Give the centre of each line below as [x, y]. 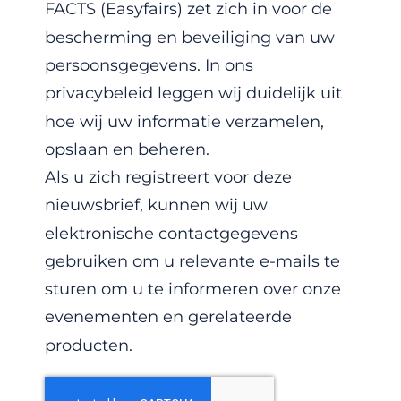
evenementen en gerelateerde [168, 317]
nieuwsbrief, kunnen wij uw [156, 205]
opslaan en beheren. [127, 150]
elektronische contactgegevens [171, 233]
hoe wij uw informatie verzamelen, [184, 121]
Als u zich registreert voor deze [168, 178]
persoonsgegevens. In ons [149, 66]
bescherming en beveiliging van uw [190, 37]
